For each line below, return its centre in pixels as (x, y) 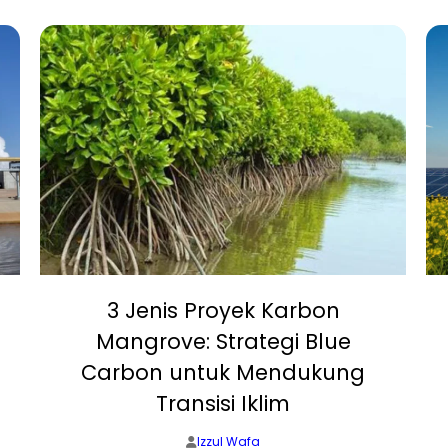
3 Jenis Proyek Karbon (223, 311)
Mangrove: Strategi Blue (223, 342)
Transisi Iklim (223, 404)
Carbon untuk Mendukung (223, 373)
